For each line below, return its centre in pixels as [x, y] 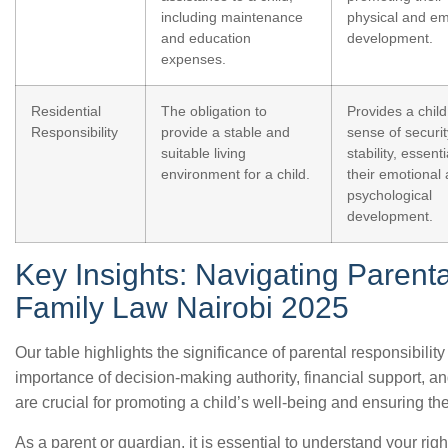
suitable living [203, 153]
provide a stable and [225, 132]
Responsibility [74, 132]
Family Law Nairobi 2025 [182, 307]
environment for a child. [235, 174]
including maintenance [232, 17]
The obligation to [214, 111]
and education [206, 38]
